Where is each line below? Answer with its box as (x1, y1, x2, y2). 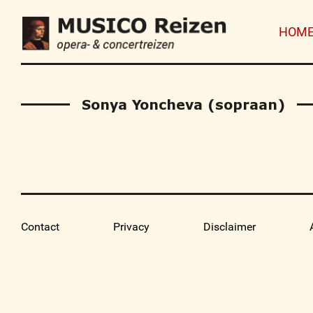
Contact (21, 220, 59, 233)
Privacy (113, 220, 150, 233)
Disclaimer (203, 220, 256, 233)
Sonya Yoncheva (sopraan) (82, 96, 285, 112)
